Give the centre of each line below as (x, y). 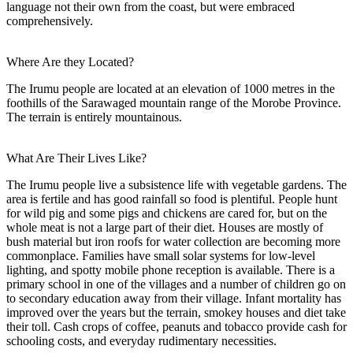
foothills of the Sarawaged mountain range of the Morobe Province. (174, 102)
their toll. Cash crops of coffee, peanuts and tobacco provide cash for (176, 326)
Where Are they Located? (70, 61)
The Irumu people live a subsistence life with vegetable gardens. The (176, 184)
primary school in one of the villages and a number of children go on (176, 284)
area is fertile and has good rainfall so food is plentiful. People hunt (172, 199)
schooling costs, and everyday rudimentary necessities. (141, 340)
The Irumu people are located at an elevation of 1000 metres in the (171, 88)
